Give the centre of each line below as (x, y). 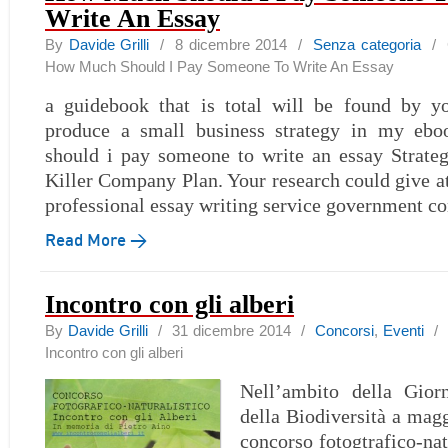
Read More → (96, 239)
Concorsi (344, 330)
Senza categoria (367, 44)
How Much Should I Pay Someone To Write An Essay (219, 66)
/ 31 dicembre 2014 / (231, 330)
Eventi (403, 330)
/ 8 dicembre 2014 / (231, 44)
